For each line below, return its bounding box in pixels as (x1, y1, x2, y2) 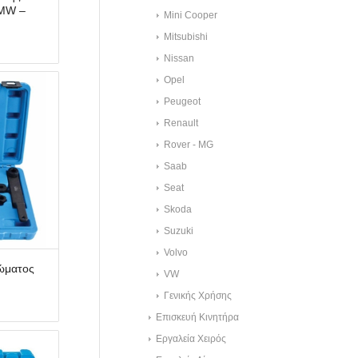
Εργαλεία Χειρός (156, 333, 227, 344)
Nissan (164, 53, 195, 64)
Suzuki (164, 225, 194, 237)
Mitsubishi (164, 31, 209, 42)
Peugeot (164, 96, 201, 107)
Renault (164, 117, 199, 129)
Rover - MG (164, 139, 214, 150)
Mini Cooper (164, 10, 218, 21)
